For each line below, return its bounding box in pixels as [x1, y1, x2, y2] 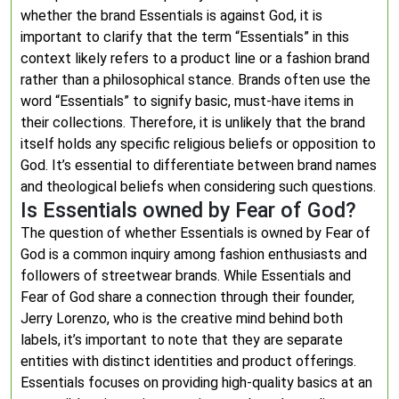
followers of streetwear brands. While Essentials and [20, 267, 351, 284]
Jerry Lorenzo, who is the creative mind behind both [20, 310, 343, 327]
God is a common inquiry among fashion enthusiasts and [20, 246, 367, 263]
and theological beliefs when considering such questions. [20, 178, 376, 195]
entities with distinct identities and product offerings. [20, 353, 356, 370]
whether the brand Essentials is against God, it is [20, 7, 322, 24]
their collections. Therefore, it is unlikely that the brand [20, 114, 365, 131]
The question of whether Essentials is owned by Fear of [20, 224, 370, 241]
